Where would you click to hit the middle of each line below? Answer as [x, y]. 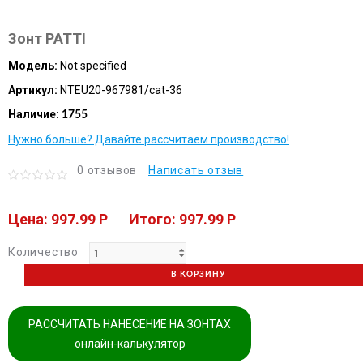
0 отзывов [107, 170]
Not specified [93, 65]
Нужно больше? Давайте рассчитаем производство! [149, 139]
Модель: [33, 65]
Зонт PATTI [47, 38]
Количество [43, 252]
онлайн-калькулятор [130, 343]
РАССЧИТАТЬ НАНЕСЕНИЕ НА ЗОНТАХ [130, 324]
